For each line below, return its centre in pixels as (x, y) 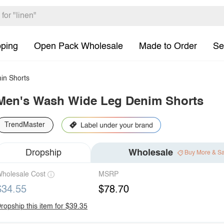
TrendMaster (25, 125)
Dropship (43, 153)
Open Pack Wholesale (78, 46)
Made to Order (168, 46)
